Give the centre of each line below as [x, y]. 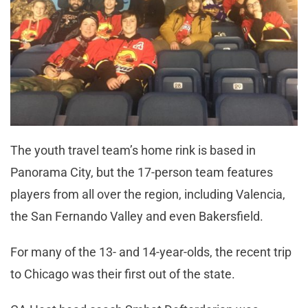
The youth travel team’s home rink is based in [133, 150]
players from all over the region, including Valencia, [148, 194]
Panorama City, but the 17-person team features [142, 172]
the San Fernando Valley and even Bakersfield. [137, 216]
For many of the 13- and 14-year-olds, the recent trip [151, 252]
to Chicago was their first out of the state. [123, 274]
